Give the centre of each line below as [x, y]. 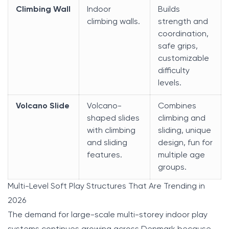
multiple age [181, 155]
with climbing [111, 131]
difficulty [174, 71]
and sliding [107, 143]
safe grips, [178, 46]
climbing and [182, 118]
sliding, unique [185, 131]
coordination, [183, 34]
